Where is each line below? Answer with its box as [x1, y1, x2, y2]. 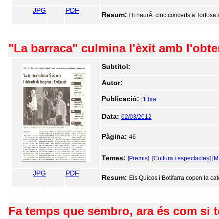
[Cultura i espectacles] [152, 155, 211, 162]
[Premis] [128, 155, 151, 162]
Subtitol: [102, 63, 131, 70]
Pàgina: [102, 132, 129, 140]
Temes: [102, 154, 128, 162]
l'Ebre [141, 96, 156, 103]
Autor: [102, 79, 123, 87]
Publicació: [102, 95, 141, 103]
